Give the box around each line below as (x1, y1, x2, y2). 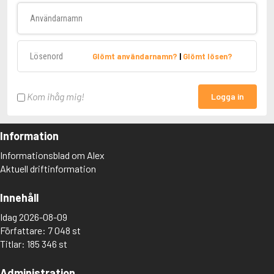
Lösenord (17, 43, 54, 54)
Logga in (211, 91, 244, 102)
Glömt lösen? (183, 51, 232, 61)
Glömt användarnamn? (92, 51, 179, 61)
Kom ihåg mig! (25, 91, 84, 102)
